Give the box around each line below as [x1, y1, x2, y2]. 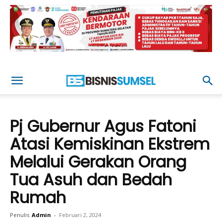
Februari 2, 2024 [59, 211, 101, 219]
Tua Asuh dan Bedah [10, 168, 172, 191]
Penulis [10, 211, 29, 219]
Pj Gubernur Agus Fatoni [10, 115, 196, 137]
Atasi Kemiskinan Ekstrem [10, 133, 210, 155]
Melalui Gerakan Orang [10, 151, 186, 173]
